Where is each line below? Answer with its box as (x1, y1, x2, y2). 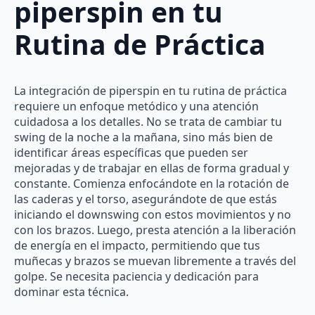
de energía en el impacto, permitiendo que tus (14, 237, 260, 253)
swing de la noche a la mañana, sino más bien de (14, 129, 273, 145)
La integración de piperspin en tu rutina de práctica (14, 82, 287, 98)
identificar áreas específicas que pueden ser (14, 144, 248, 160)
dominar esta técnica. (14, 283, 129, 300)
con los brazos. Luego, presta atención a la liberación (14, 221, 296, 238)
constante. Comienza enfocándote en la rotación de (14, 175, 289, 191)
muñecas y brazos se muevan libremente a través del (14, 252, 296, 269)
